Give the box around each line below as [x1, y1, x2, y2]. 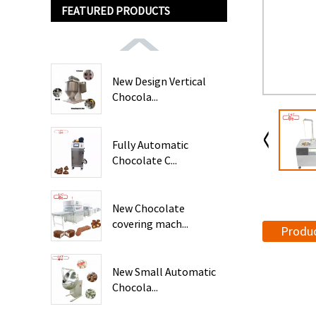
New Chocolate [112, 201, 185, 215]
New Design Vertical [112, 74, 206, 88]
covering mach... [112, 217, 188, 231]
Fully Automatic [112, 138, 188, 152]
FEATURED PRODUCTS [61, 4, 170, 18]
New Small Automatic [112, 265, 216, 279]
